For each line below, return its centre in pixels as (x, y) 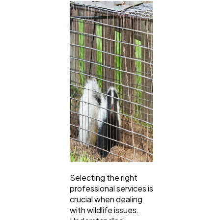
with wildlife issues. (104, 210)
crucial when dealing (106, 199)
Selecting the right (104, 178)
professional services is (111, 189)
